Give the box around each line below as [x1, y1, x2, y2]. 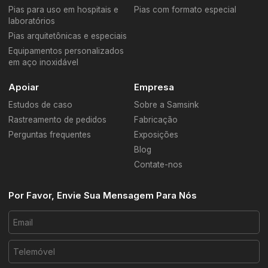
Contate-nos [134, 160, 182, 170]
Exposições [134, 130, 178, 140]
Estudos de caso [8, 100, 73, 110]
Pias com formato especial [134, 4, 236, 14]
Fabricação [134, 115, 178, 125]
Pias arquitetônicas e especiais [8, 31, 127, 41]
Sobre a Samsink [134, 100, 199, 110]
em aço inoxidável [8, 57, 79, 67]
